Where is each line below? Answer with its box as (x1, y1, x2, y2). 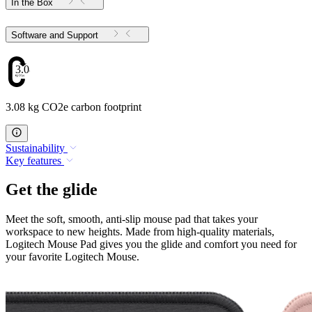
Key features (6, 154, 61, 166)
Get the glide (6, 180, 97, 199)
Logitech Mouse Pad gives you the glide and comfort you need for (6, 238, 297, 251)
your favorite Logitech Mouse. (6, 251, 139, 263)
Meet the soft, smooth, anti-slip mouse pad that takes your (6, 213, 258, 226)
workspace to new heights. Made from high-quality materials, (6, 226, 274, 238)
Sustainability (6, 141, 65, 154)
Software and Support (67, 29, 98, 40)
